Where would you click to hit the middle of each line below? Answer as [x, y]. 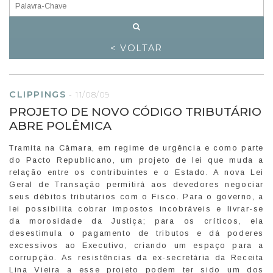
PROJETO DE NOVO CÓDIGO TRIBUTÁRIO [135, 111]
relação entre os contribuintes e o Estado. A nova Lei [136, 172]
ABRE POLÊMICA [60, 125]
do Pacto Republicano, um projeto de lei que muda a [136, 160]
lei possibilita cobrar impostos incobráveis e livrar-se [136, 208]
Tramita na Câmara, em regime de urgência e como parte [136, 147]
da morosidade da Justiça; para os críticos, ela [136, 221]
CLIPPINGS [38, 94]
